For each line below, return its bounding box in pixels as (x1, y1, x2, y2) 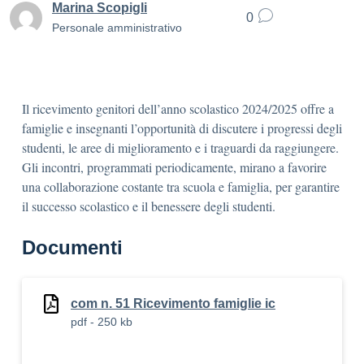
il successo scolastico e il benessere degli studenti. (22, 197, 275, 214)
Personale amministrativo (52, 20, 182, 34)
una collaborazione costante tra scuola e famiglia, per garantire (22, 178, 340, 195)
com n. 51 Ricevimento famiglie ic (71, 297, 275, 310)
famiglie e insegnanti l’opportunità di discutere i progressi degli (22, 119, 342, 136)
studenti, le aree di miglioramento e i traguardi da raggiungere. (22, 139, 339, 156)
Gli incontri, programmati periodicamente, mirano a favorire (22, 158, 327, 175)
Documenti (22, 236, 123, 258)
